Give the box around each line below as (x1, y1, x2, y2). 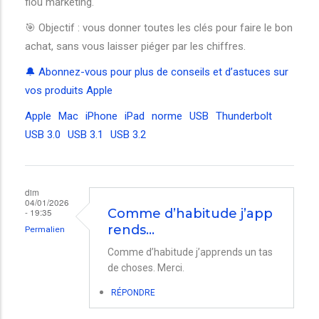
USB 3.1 (68, 128, 103, 141)
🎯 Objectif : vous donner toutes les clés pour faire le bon (25, 21, 293, 34)
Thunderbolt (216, 110, 272, 122)
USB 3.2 (110, 128, 146, 141)
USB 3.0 (25, 128, 61, 141)
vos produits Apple (25, 84, 113, 97)
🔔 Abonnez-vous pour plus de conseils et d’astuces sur (25, 66, 288, 78)
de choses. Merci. (108, 261, 184, 273)
